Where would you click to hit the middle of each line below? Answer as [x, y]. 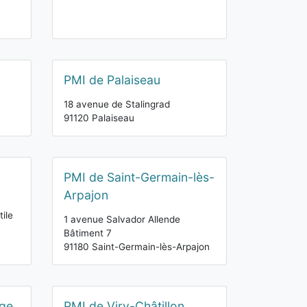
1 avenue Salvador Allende [122, 219]
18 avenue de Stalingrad [117, 104]
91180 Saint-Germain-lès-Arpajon [137, 247]
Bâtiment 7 [88, 233]
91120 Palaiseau [99, 118]
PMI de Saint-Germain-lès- [139, 177]
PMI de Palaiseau [112, 80]
